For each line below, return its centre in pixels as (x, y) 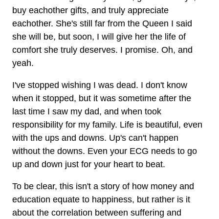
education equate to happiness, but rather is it (101, 199)
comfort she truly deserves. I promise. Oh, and (102, 50)
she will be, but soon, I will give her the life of (99, 37)
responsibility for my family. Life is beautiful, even (107, 125)
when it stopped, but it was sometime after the (102, 98)
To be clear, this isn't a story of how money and (103, 186)
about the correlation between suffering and (97, 213)
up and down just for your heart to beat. (89, 164)
